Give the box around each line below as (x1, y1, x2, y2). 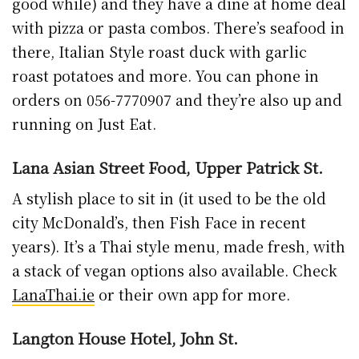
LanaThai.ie (12, 284, 95, 305)
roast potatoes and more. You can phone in (12, 65, 319, 87)
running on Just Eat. (12, 113, 156, 135)
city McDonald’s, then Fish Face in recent (12, 212, 306, 233)
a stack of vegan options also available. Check (12, 260, 337, 281)
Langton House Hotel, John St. (12, 326, 238, 349)
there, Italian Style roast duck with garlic (12, 41, 307, 63)
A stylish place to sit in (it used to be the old (12, 188, 326, 209)
